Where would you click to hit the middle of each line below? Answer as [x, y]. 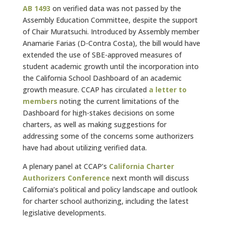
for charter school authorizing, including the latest [105, 201]
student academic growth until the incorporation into [110, 66]
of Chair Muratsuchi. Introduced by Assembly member [111, 32]
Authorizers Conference [66, 178]
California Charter [141, 166]
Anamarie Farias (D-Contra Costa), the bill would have [111, 43]
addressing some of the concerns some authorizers [108, 136]
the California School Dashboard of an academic [102, 78]
